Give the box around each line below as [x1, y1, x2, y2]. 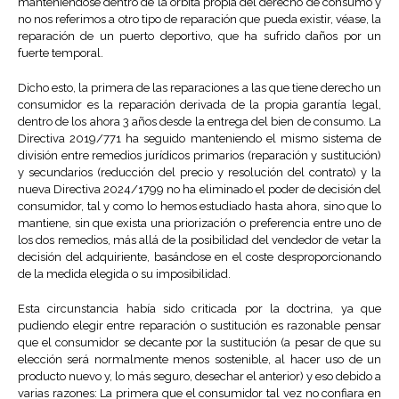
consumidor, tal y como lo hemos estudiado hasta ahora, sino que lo [18, 199, 381, 214]
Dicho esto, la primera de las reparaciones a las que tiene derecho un [18, 81, 381, 95]
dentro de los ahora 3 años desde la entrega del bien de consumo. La [18, 115, 381, 129]
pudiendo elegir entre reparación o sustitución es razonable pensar [18, 319, 381, 333]
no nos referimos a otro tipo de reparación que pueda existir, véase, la [18, 12, 381, 27]
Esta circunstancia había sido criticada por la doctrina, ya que [18, 302, 381, 316]
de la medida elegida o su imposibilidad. [18, 267, 231, 281]
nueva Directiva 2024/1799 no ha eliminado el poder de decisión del [18, 183, 381, 197]
